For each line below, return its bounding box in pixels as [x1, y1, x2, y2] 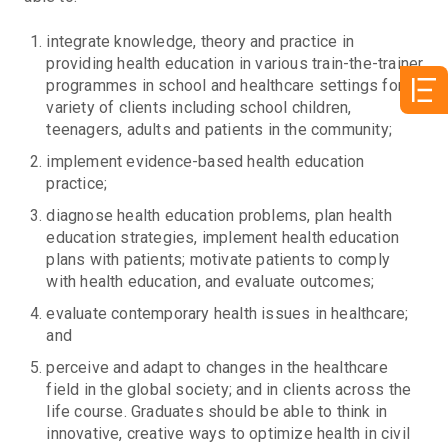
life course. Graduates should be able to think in [46, 402, 388, 422]
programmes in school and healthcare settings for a [46, 76, 416, 96]
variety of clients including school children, [46, 98, 352, 118]
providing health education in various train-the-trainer [46, 54, 424, 74]
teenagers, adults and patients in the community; [46, 120, 393, 140]
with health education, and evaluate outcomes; [46, 272, 375, 292]
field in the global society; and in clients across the [46, 380, 412, 400]
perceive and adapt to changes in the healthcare [46, 358, 388, 378]
